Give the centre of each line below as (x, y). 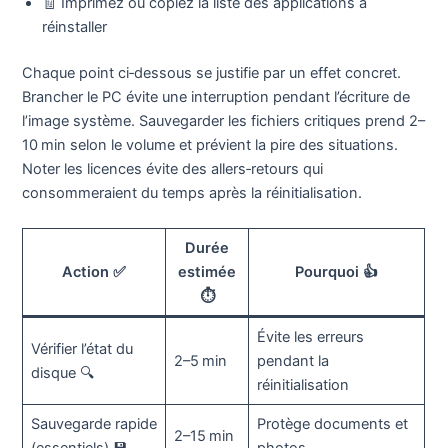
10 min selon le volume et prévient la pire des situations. (210, 145)
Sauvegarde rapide (93, 424)
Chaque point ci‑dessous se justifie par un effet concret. (212, 73)
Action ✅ (94, 272)
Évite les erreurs (310, 337)
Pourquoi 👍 (337, 272)
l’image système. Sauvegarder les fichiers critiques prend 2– (224, 121)
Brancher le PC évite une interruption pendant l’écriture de (216, 97)
